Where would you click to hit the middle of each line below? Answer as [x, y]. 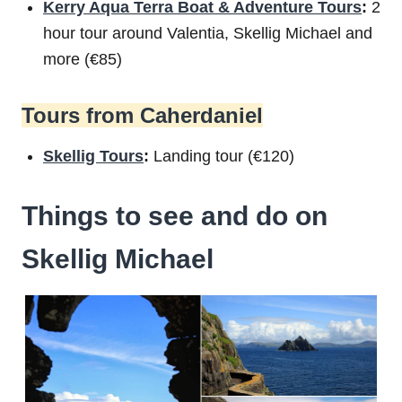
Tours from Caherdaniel [142, 115]
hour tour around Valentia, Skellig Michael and [208, 33]
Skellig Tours [93, 156]
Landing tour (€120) [222, 156]
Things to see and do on [175, 215]
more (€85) [83, 59]
